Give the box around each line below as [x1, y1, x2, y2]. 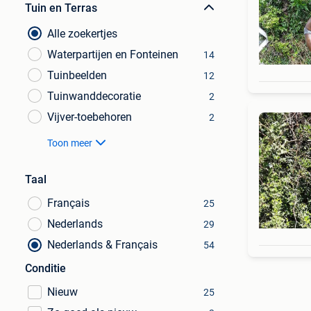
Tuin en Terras [25, 1, 97, 15]
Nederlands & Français [47, 238, 158, 251]
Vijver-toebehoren [47, 110, 132, 124]
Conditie [25, 262, 66, 275]
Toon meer [47, 137, 92, 149]
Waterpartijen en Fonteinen [47, 48, 178, 61]
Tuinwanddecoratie [47, 90, 141, 103]
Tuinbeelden [47, 69, 107, 82]
